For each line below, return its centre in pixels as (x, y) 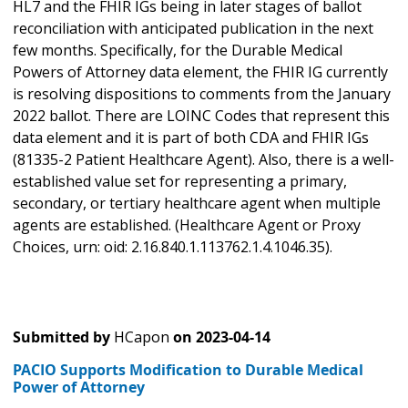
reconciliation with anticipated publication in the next (193, 29)
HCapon (142, 337)
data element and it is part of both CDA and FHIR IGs (191, 138)
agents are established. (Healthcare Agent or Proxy (187, 225)
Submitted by (61, 337)
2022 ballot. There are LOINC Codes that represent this (201, 116)
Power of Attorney (79, 388)
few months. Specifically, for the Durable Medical (178, 51)
